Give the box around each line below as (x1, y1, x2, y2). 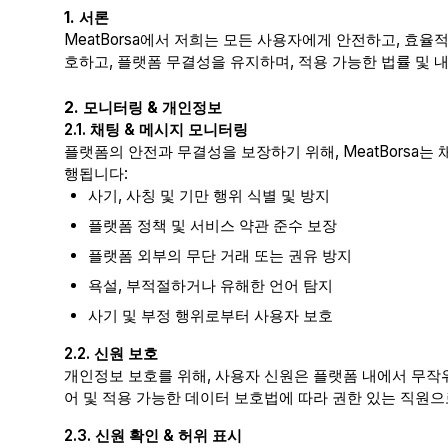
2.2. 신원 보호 (64, 344, 158, 363)
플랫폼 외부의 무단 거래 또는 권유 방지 (88, 246, 352, 265)
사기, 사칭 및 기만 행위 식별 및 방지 (88, 186, 330, 205)
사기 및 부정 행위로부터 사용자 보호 (88, 306, 333, 325)
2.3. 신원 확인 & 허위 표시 (64, 426, 242, 445)
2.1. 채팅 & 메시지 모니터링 (64, 120, 248, 139)
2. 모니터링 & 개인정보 (64, 98, 222, 117)
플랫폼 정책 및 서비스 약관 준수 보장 (88, 216, 337, 235)
